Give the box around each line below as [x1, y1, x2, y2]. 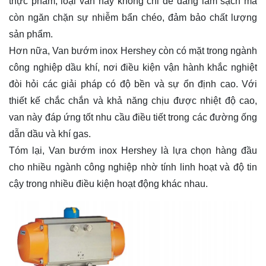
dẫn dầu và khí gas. [9, 128, 91, 139]
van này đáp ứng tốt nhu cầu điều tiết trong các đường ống [9, 112, 257, 122]
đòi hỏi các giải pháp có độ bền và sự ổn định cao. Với [9, 78, 257, 89]
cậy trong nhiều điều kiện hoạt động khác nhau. [9, 178, 208, 189]
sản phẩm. [9, 28, 55, 39]
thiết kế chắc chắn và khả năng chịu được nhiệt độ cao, [9, 95, 257, 106]
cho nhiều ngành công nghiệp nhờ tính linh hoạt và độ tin [9, 161, 257, 172]
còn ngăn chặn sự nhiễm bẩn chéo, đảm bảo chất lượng [9, 12, 257, 23]
